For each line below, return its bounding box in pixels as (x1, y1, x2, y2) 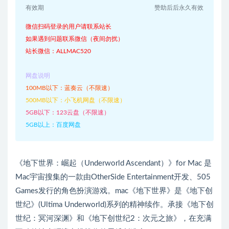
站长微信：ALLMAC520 (26, 48, 91, 54)
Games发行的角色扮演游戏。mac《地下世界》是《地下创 (15, 187, 213, 195)
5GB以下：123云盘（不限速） (26, 109, 110, 116)
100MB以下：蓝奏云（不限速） (26, 85, 113, 91)
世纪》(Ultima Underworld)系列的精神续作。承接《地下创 (15, 201, 214, 209)
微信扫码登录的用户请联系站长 (26, 24, 111, 30)
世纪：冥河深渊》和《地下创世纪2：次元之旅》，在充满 (15, 215, 212, 222)
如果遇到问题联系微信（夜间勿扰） (26, 36, 124, 42)
